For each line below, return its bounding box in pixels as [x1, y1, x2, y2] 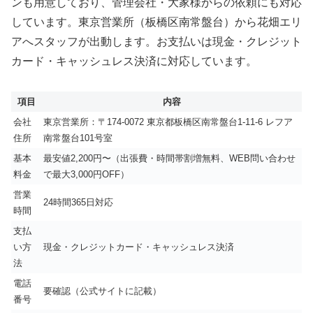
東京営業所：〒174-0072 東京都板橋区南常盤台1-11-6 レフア [43, 116, 293, 127]
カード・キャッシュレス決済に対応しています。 [11, 55, 257, 68]
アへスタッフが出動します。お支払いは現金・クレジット [11, 36, 302, 48]
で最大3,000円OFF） [43, 168, 129, 180]
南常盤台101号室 [43, 132, 112, 143]
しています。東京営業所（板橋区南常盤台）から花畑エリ [11, 16, 302, 29]
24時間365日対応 [43, 196, 113, 208]
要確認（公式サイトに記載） [43, 285, 161, 296]
